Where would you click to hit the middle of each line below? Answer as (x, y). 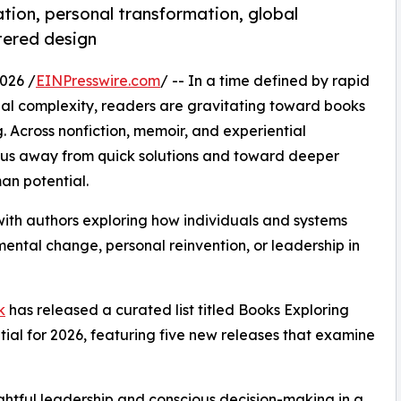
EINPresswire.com (98, 81)
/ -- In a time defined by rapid (265, 81)
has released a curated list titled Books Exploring (177, 310)
